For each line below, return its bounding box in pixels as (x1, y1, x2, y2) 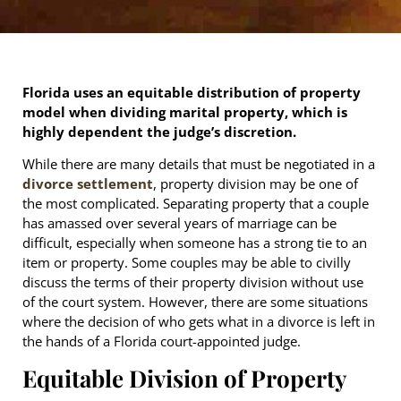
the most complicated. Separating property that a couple (22, 194, 369, 213)
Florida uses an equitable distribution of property (22, 82, 361, 101)
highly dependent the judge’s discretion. (22, 122, 296, 141)
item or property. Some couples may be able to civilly (22, 253, 351, 272)
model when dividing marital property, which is (22, 102, 347, 121)
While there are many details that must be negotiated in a (22, 155, 375, 174)
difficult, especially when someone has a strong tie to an (22, 234, 367, 252)
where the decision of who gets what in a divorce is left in (22, 312, 375, 331)
